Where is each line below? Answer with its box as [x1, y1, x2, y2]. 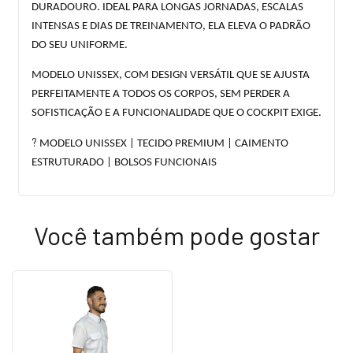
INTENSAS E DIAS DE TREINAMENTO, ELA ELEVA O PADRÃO [32, 20, 310, 32]
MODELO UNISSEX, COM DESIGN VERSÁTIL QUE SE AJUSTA [32, 69, 310, 81]
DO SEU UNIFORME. [32, 39, 128, 51]
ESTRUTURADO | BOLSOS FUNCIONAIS [32, 156, 217, 169]
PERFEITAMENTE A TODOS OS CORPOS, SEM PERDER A [32, 87, 290, 100]
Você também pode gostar [33, 219, 320, 250]
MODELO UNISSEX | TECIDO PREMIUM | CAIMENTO [37, 137, 288, 150]
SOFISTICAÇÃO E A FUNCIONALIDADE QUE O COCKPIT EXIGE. [32, 106, 321, 119]
